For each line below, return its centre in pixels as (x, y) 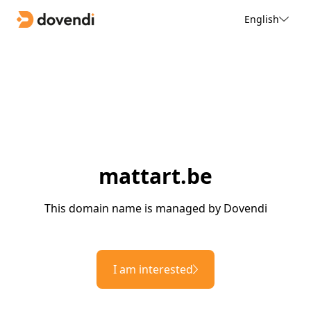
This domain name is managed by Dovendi (155, 209)
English (261, 19)
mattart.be (155, 176)
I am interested (153, 270)
